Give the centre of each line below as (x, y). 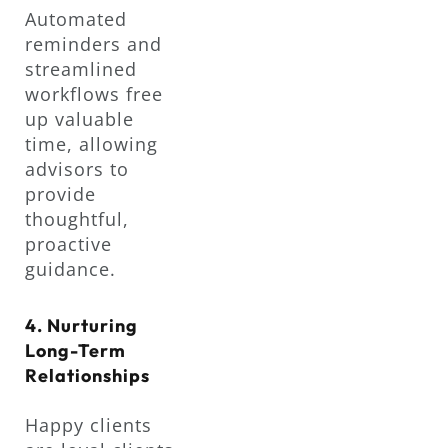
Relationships (87, 376)
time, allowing (91, 143)
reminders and (93, 43)
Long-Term (75, 351)
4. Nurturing (81, 326)
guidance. (70, 268)
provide (60, 193)
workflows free (94, 93)
